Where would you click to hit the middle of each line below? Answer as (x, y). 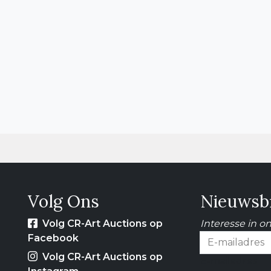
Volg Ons (64, 202)
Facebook (53, 238)
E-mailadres (229, 261)
